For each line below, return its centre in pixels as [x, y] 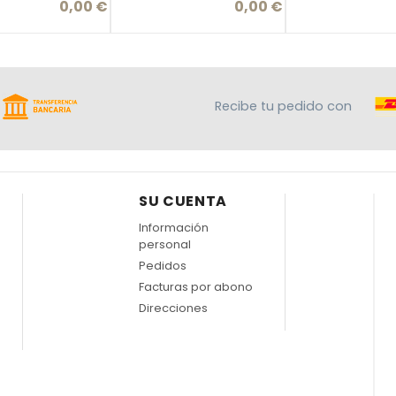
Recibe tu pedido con [285, 106]
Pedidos [162, 265]
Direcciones [173, 308]
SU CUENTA [183, 201]
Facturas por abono [195, 286]
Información [173, 227]
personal [164, 244]
